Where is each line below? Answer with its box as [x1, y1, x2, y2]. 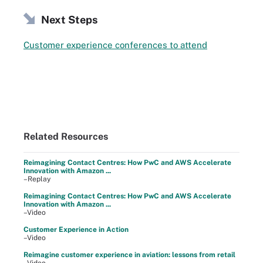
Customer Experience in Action [23, 225, 129, 234]
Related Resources [23, 131, 108, 142]
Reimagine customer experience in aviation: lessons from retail [23, 251, 235, 259]
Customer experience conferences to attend [23, 40, 207, 50]
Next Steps [41, 13, 97, 26]
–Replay [23, 175, 50, 183]
